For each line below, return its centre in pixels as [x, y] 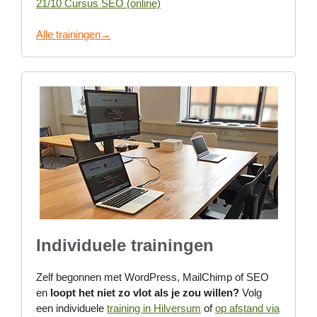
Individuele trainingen [125, 245]
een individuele [71, 308]
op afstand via [247, 308]
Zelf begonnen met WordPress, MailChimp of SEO [152, 277]
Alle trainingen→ [74, 35]
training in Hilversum [154, 308]
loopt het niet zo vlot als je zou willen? [145, 292]
